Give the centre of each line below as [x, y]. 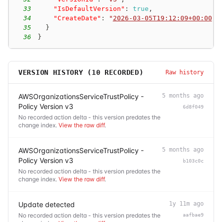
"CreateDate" [77, 18]
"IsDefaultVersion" [89, 8]
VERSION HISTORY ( [55, 72]
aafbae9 [193, 215]
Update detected [47, 204]
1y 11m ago [186, 203]
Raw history [185, 72]
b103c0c [193, 161]
